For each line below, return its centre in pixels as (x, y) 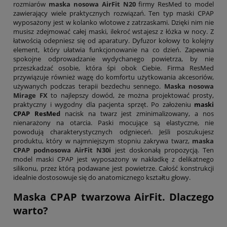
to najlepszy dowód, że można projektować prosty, (130, 95)
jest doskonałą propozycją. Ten (163, 150)
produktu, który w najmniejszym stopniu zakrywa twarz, (103, 141)
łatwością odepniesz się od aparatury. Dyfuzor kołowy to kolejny (113, 40)
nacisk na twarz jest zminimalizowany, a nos (137, 113)
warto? (31, 211)
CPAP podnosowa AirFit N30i (62, 150)
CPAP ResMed (37, 113)
